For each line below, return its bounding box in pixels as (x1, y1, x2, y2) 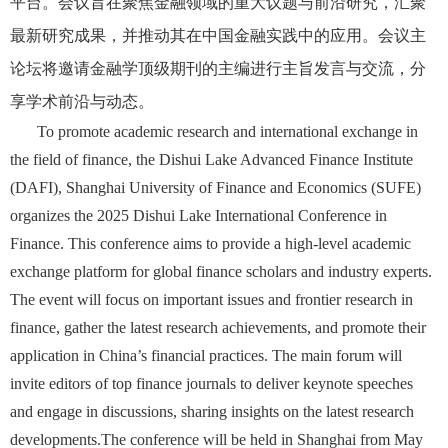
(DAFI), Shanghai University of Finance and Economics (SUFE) (10, 179, 421, 197)
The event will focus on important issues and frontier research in (10, 291, 413, 309)
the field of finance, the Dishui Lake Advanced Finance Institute (10, 151, 413, 169)
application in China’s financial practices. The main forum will (10, 347, 402, 365)
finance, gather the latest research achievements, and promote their (10, 319, 426, 337)
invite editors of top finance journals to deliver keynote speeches (10, 375, 413, 393)
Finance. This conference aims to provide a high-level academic (10, 235, 411, 253)
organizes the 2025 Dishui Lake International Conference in (10, 207, 387, 225)
